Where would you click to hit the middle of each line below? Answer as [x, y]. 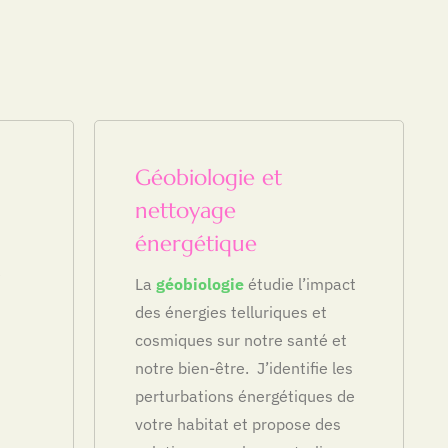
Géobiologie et [208, 177]
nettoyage [185, 210]
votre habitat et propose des [238, 423]
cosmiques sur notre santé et [241, 339]
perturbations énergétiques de [245, 395]
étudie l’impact [300, 283]
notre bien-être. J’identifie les [244, 367]
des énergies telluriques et [231, 311]
